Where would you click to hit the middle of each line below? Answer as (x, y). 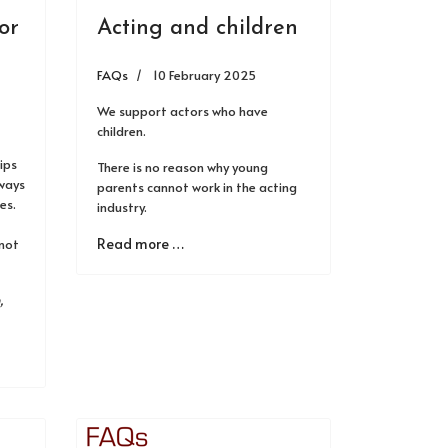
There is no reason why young (182, 167)
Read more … (140, 243)
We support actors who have (182, 111)
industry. (122, 207)
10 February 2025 (204, 75)
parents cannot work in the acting (197, 187)
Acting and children (197, 28)
